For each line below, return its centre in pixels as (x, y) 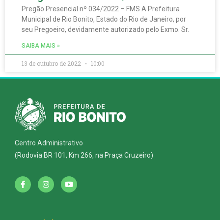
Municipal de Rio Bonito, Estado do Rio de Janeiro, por (104, 19)
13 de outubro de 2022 (52, 63)
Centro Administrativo (49, 143)
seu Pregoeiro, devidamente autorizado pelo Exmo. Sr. (105, 29)
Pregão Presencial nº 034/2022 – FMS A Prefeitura (101, 9)
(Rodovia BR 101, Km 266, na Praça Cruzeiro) (84, 155)
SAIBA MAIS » (41, 45)
